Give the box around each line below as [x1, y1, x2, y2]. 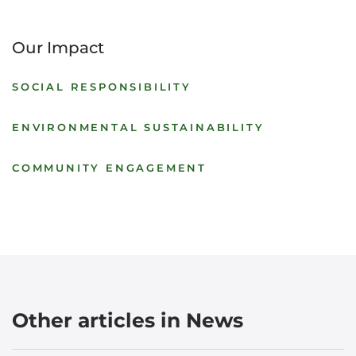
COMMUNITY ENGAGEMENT [12, 161, 207, 174]
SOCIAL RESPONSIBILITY [12, 80, 192, 93]
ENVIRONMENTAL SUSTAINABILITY [12, 121, 265, 133]
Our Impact [12, 38, 104, 57]
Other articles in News [12, 308, 243, 332]
